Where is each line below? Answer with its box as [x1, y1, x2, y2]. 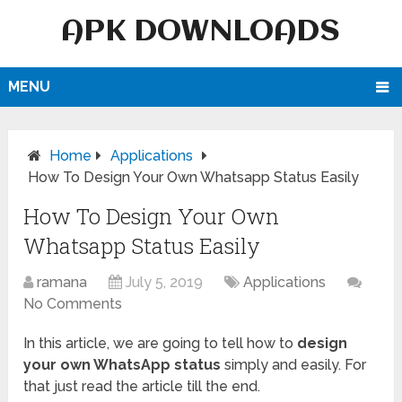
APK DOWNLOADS [61, 17, 341, 48]
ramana [37, 274, 88, 292]
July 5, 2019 [126, 274, 204, 292]
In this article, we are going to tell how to [23, 335, 298, 353]
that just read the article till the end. [23, 378, 261, 396]
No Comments [23, 295, 123, 313]
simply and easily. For [221, 356, 367, 374]
